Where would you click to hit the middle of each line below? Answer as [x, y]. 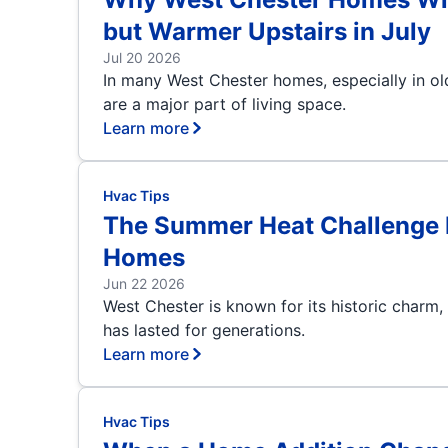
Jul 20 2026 [141, 57]
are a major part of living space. [224, 104]
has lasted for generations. [203, 330]
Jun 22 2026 [143, 283]
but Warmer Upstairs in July [266, 31]
